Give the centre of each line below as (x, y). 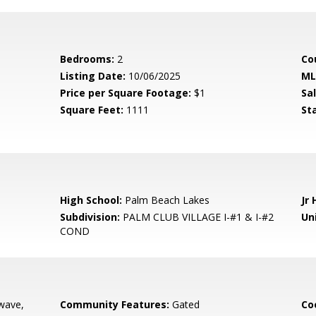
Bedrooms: (87, 59)
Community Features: (115, 304)
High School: (91, 200)
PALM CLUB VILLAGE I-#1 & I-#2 (197, 217)
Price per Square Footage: (126, 93)
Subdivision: (90, 217)
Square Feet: (92, 110)
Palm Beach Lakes (166, 200)
